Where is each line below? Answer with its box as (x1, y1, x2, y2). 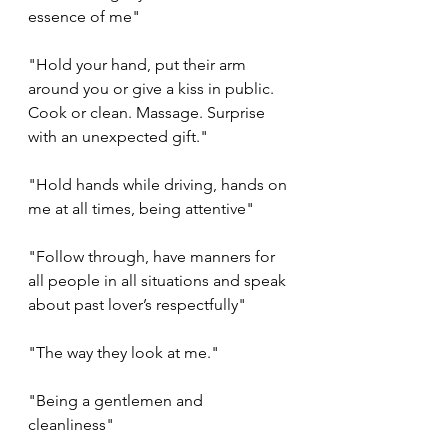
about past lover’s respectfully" (28, 295, 246, 315)
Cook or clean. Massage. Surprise (28, 103, 269, 123)
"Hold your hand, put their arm (28, 55, 250, 75)
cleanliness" (28, 415, 114, 435)
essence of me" (28, 7, 140, 27)
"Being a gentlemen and (28, 391, 207, 411)
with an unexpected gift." (28, 127, 208, 147)
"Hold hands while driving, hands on (28, 175, 291, 195)
